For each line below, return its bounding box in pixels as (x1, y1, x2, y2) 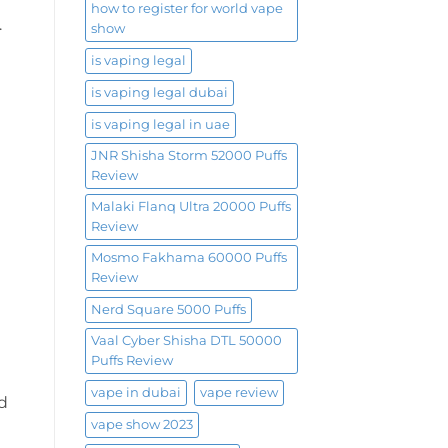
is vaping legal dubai (90, 84, 228, 100)
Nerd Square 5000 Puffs (90, 301, 246, 317)
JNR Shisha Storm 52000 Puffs (90, 147, 287, 163)
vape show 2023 (90, 416, 193, 432)
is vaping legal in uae (90, 116, 230, 132)
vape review (199, 384, 278, 400)
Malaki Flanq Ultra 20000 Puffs (90, 198, 291, 214)
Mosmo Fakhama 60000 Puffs (90, 249, 287, 265)
